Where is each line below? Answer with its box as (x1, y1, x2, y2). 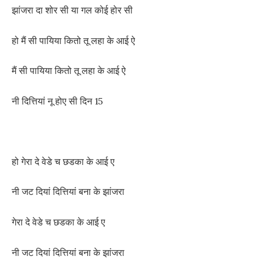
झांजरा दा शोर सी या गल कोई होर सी (12, 4, 133, 16)
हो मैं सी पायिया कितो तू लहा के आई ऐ (12, 34, 135, 46)
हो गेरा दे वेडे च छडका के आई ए (12, 155, 114, 167)
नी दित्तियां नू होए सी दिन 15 (12, 95, 103, 107)
